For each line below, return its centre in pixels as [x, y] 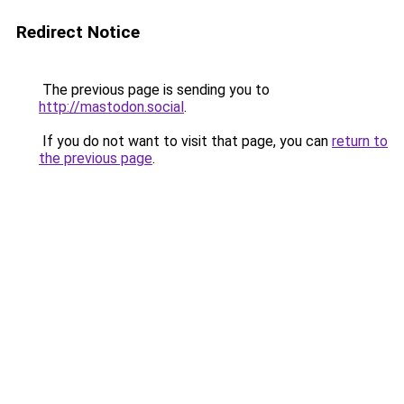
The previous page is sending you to [154, 90]
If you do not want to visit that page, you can [185, 141]
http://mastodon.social [111, 107]
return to [360, 141]
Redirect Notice [78, 32]
